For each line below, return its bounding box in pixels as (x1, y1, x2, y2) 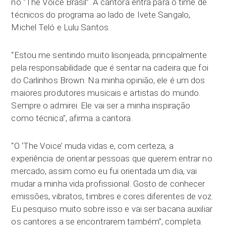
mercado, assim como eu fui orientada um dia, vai (11, 165, 197, 176)
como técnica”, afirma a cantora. (11, 112, 133, 123)
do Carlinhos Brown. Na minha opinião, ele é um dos (11, 75, 205, 85)
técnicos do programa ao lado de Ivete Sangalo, (11, 9, 191, 20)
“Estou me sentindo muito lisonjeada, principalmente (11, 49, 207, 60)
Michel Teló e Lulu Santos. (11, 22, 110, 32)
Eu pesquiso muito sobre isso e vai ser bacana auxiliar (11, 203, 212, 214)
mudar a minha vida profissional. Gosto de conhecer (11, 178, 205, 189)
